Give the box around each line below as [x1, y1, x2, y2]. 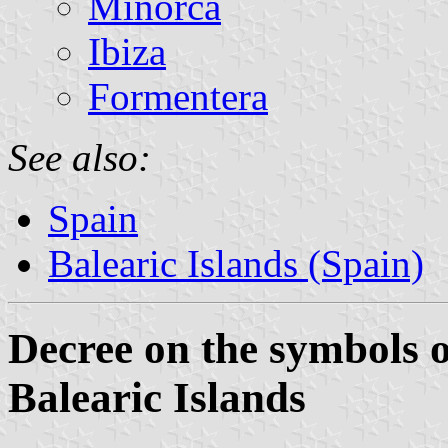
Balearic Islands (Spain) [48, 241, 424, 285]
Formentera [88, 74, 268, 118]
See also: [8, 135, 151, 179]
